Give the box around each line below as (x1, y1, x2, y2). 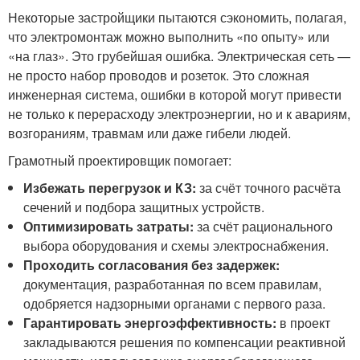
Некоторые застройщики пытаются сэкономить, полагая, (8, 8, 346, 27)
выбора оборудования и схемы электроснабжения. (23, 236, 329, 256)
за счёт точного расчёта (196, 178, 342, 198)
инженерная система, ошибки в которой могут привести (8, 85, 342, 104)
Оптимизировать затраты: (23, 217, 194, 236)
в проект (276, 313, 331, 333)
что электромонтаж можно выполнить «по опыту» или (8, 27, 329, 47)
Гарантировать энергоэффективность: (23, 313, 277, 333)
